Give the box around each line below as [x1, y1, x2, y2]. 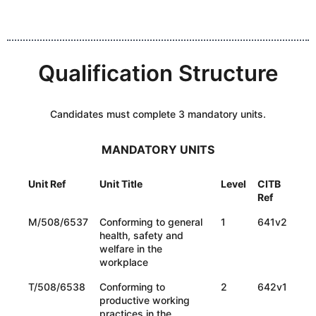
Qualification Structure [37, 60, 279, 87]
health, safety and [99, 229, 183, 241]
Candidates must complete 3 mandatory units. [50, 107, 266, 120]
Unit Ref [28, 177, 66, 190]
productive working [99, 293, 190, 306]
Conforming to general [99, 215, 202, 228]
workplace [99, 255, 148, 268]
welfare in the [99, 242, 162, 255]
